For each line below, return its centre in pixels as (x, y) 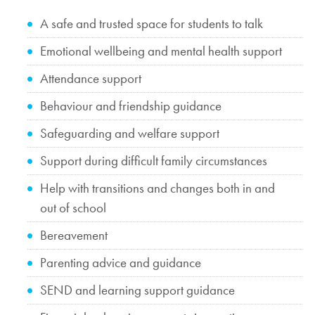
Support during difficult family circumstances (153, 160)
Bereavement (73, 235)
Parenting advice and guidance (120, 262)
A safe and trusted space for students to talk (151, 23)
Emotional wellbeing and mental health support (161, 51)
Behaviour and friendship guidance (130, 105)
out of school (73, 207)
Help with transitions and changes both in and (157, 188)
